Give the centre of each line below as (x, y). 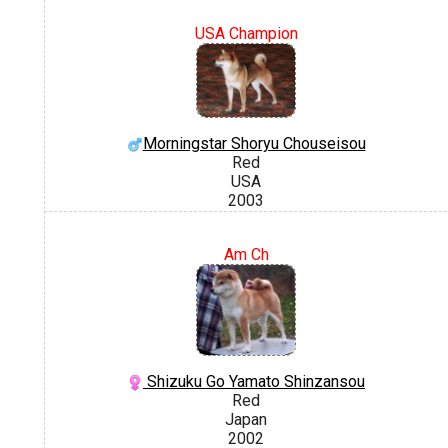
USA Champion (246, 33)
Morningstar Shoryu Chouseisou (254, 144)
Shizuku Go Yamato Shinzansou (254, 381)
